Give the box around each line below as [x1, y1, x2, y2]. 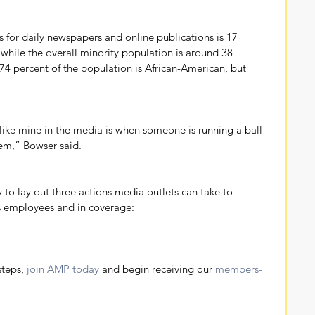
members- [215, 262, 262, 276]
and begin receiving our [99, 262, 215, 276]
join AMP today [27, 262, 99, 276]
